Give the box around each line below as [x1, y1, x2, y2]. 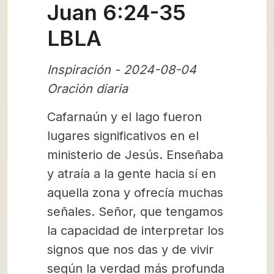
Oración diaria [47, 81, 128, 96]
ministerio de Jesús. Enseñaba [47, 147, 223, 162]
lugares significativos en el [47, 128, 199, 143]
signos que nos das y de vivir [47, 242, 213, 257]
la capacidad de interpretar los [47, 223, 224, 238]
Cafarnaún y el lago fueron [47, 109, 202, 124]
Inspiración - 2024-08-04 [47, 62, 196, 77]
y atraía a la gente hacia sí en [47, 166, 216, 181]
